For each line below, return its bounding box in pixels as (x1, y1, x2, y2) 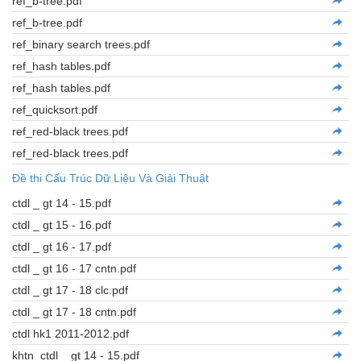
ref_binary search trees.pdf (12, 38, 150, 51)
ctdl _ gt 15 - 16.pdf (12, 218, 111, 231)
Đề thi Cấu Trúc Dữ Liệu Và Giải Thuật (12, 172, 209, 185)
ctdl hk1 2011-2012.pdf (12, 327, 129, 340)
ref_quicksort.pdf (12, 103, 98, 116)
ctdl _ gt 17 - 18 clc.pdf (12, 284, 128, 297)
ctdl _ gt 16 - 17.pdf (12, 240, 111, 253)
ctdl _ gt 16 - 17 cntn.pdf (12, 262, 136, 275)
